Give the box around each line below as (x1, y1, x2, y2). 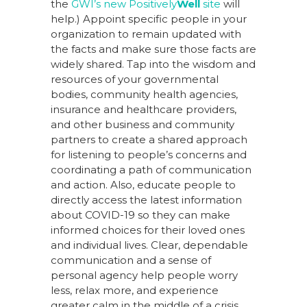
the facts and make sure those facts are (51, 42, 256, 56)
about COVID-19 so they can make (51, 208, 230, 221)
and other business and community (51, 118, 234, 131)
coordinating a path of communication (51, 163, 251, 176)
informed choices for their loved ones (51, 223, 245, 236)
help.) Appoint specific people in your (51, 12, 247, 25)
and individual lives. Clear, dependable (51, 238, 248, 251)
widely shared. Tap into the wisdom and (51, 58, 256, 71)
